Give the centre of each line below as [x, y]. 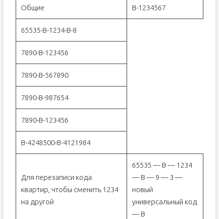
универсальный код [164, 202]
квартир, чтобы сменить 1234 [69, 189]
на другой [37, 202]
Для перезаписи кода [56, 177]
